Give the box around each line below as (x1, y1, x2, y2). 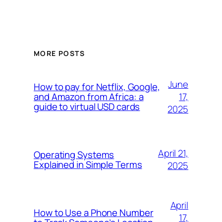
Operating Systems (34, 148, 114, 162)
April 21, (158, 147, 188, 160)
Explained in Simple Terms (34, 158, 142, 171)
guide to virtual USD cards (34, 100, 140, 113)
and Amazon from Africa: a (34, 90, 144, 104)
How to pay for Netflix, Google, (34, 80, 160, 94)
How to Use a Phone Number (34, 206, 154, 220)
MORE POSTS (34, 49, 85, 58)
